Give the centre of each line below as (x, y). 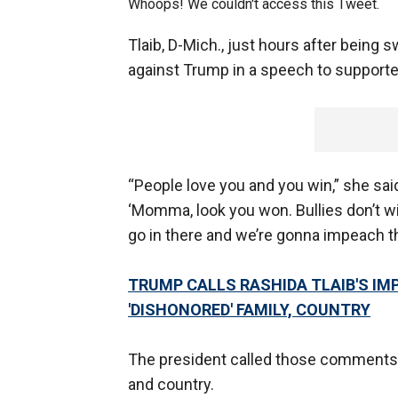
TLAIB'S (340, 285)
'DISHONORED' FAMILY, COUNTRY (249, 310)
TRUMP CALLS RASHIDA (219, 285)
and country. (171, 385)
